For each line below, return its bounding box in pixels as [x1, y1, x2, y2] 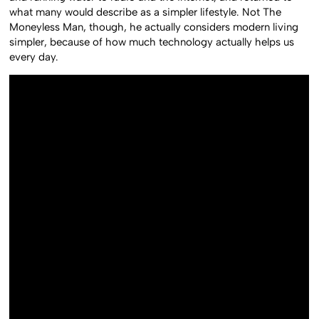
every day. [9, 50, 59, 63]
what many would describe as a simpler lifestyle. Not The [9, 5, 282, 19]
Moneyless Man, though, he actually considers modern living [9, 20, 299, 33]
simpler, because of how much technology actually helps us [9, 35, 295, 48]
